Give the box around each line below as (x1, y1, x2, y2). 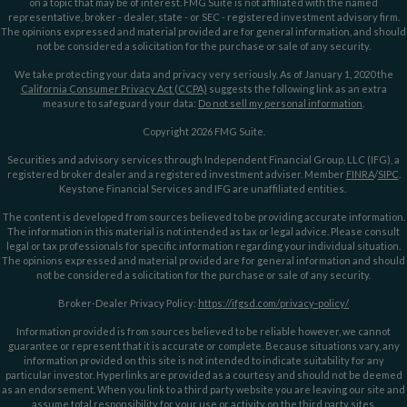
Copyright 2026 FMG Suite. (142, 124, 265, 137)
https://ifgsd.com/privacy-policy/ (198, 296, 349, 309)
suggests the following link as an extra (206, 82, 387, 94)
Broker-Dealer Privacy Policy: (58, 296, 198, 309)
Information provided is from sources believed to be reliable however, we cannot (16, 324, 391, 337)
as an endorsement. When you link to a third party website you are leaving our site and (2, 382, 405, 395)
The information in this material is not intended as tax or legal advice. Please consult (7, 224, 400, 237)
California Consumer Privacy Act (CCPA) (20, 82, 207, 94)
